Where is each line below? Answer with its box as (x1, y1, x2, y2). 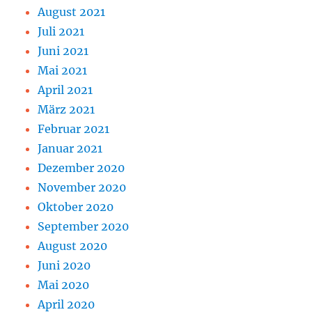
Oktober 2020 (38, 199, 114, 214)
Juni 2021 (38, 43, 89, 58)
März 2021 (38, 102, 95, 116)
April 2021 (38, 82, 93, 97)
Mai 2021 (38, 63, 88, 77)
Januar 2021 (38, 141, 103, 155)
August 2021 (38, 4, 106, 19)
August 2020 (38, 238, 108, 253)
